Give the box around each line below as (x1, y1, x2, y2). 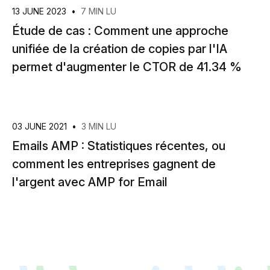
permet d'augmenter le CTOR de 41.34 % (12, 60, 242, 74)
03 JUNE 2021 (12, 121, 69, 131)
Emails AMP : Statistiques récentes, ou (12, 139, 225, 153)
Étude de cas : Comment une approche (12, 24, 228, 38)
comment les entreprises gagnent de (12, 157, 216, 171)
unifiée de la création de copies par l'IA (12, 42, 227, 56)
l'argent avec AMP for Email (12, 175, 168, 189)
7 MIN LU (81, 6, 116, 16)
